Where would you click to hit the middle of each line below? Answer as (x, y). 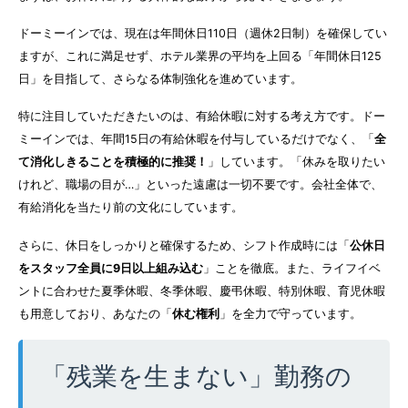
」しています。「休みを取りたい (296, 162)
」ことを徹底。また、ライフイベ (292, 268)
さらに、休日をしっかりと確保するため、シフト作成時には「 (184, 245)
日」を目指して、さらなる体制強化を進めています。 (160, 79)
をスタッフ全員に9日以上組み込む (111, 268)
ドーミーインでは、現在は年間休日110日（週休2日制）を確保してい (203, 34)
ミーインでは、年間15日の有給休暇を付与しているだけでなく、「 (196, 139)
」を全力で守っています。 (291, 313)
